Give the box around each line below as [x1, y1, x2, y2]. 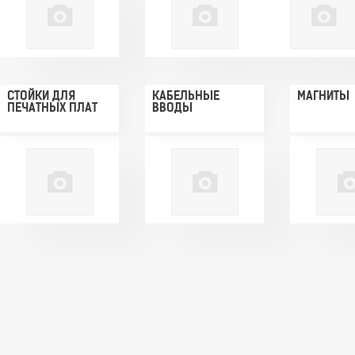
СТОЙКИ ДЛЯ [7, 91, 75, 103]
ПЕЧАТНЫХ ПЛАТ [7, 103, 97, 115]
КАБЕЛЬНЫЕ [152, 91, 219, 103]
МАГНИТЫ [297, 91, 349, 103]
